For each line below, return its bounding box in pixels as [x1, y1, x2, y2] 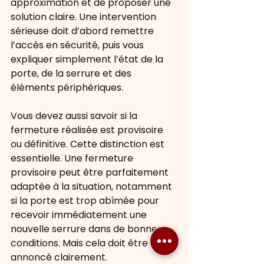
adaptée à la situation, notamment [11, 180, 174, 193]
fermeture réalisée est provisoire [11, 123, 166, 137]
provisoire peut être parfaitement [11, 166, 171, 179]
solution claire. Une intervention [11, 10, 159, 24]
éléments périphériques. [11, 81, 123, 94]
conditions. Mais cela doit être [11, 236, 150, 250]
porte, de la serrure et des [11, 67, 134, 80]
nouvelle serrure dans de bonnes [11, 222, 164, 236]
